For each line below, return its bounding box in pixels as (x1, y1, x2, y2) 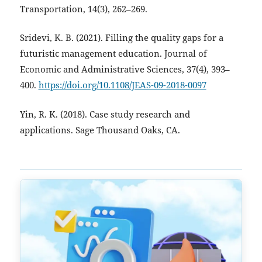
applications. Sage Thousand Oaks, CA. (19, 123, 180, 136)
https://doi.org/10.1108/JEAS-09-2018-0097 (38, 79, 206, 92)
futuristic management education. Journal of (19, 47, 207, 60)
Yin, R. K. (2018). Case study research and (19, 108, 190, 120)
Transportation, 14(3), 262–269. (19, 2, 147, 15)
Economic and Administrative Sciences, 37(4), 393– (19, 63, 230, 76)
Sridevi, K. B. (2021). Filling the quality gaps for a (19, 32, 223, 44)
